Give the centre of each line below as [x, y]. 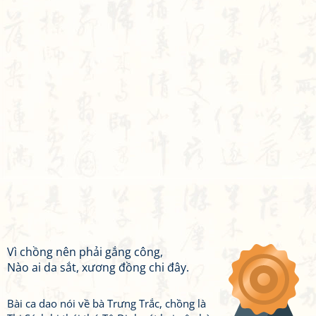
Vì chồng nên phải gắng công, [85, 252]
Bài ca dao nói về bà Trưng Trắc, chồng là [107, 303]
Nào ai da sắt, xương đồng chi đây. [98, 267]
